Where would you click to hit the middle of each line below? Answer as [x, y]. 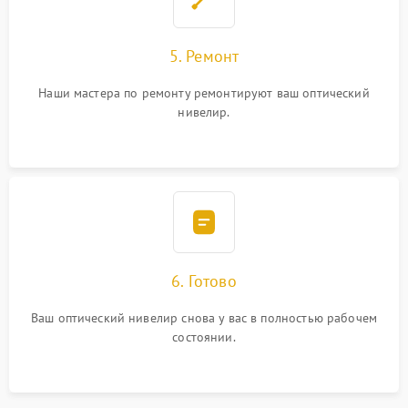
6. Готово [204, 281]
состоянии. [204, 337]
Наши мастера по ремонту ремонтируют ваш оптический [204, 93]
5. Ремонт [204, 56]
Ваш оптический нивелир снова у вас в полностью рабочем [204, 318]
